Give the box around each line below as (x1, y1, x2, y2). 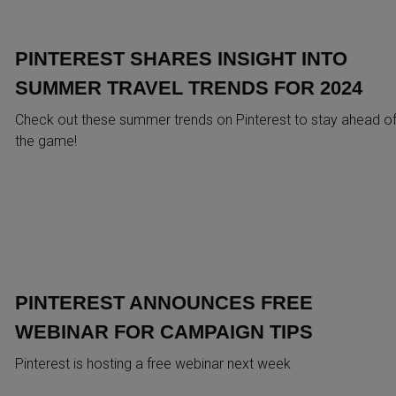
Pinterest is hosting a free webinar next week (14, 354, 291, 372)
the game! (14, 132, 77, 149)
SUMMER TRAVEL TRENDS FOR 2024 (14, 76, 362, 99)
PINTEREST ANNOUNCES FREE (14, 291, 313, 314)
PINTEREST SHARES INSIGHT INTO (14, 47, 347, 70)
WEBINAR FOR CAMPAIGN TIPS (14, 320, 313, 343)
